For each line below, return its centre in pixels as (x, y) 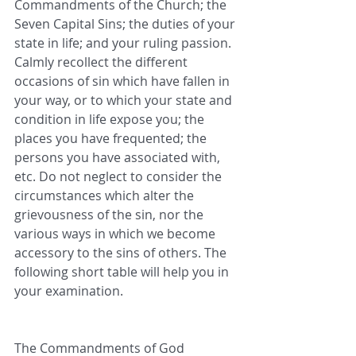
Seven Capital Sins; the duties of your (126, 24)
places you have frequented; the (112, 139)
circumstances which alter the (106, 196)
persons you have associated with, (119, 158)
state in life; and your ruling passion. (124, 43)
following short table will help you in (123, 272)
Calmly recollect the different (103, 62)
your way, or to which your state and (125, 101)
